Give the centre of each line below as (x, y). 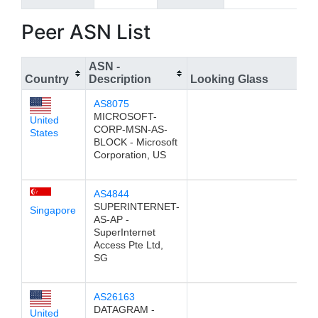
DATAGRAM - (124, 309)
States (44, 132)
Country (47, 79)
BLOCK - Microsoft (135, 142)
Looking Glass (229, 79)
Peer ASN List (86, 32)
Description (120, 79)
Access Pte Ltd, (128, 245)
